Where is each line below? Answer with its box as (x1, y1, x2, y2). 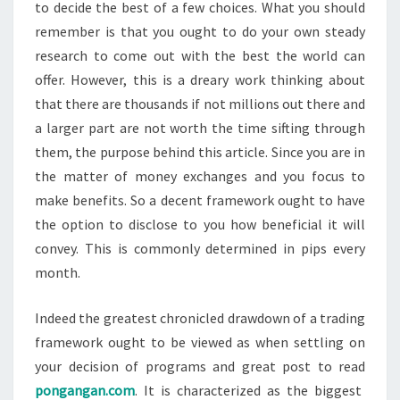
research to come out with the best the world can (35, 46, 365, 64)
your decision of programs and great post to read (35, 356, 365, 375)
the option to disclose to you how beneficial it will (35, 214, 365, 233)
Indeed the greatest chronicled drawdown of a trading (35, 308, 365, 327)
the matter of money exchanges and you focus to (35, 166, 365, 185)
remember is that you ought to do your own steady (35, 21, 365, 40)
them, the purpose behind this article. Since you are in (35, 142, 365, 161)
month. (35, 262, 80, 281)
